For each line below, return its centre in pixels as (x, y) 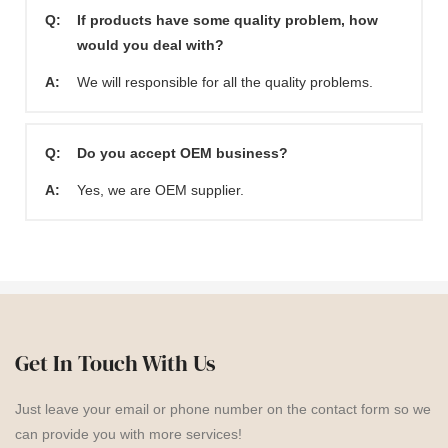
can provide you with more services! (128, 434)
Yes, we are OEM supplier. (160, 189)
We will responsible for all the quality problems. (225, 81)
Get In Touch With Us (115, 363)
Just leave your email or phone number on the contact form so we (223, 409)
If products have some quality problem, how (227, 19)
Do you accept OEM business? (182, 152)
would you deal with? (150, 44)
